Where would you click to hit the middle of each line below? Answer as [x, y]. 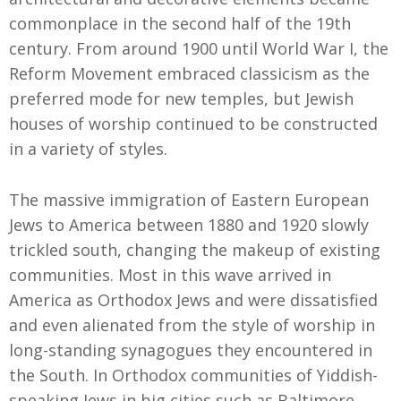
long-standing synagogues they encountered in [191, 350]
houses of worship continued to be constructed [193, 123]
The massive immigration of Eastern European [189, 199]
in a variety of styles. [88, 148]
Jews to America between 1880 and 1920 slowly [189, 224]
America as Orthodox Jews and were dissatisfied [193, 299]
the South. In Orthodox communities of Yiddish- [193, 375]
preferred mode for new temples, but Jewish [181, 98]
